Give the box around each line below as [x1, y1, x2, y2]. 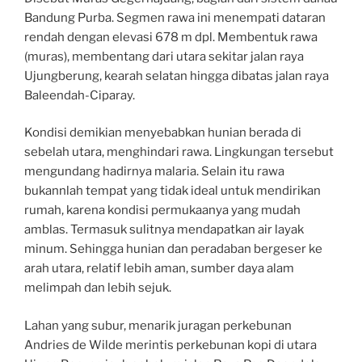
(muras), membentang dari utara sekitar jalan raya [24, 48, 304, 64]
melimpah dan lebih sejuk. [24, 280, 171, 296]
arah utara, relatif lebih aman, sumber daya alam [24, 261, 294, 276]
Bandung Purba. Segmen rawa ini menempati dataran [24, 10, 326, 25]
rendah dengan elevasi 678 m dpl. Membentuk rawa [24, 29, 318, 44]
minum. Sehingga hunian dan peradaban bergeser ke [24, 242, 322, 257]
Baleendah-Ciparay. [24, 87, 135, 103]
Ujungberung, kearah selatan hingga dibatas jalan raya [24, 68, 329, 83]
